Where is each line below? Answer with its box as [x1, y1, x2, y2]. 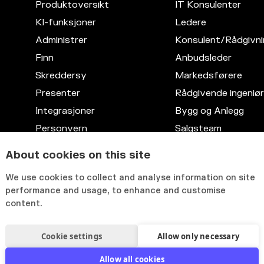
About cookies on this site [5, 148, 150, 162]
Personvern [35, 123, 87, 135]
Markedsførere [175, 70, 242, 82]
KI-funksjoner [35, 16, 96, 29]
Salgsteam [175, 123, 222, 135]
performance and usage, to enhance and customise [5, 186, 226, 196]
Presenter [35, 87, 80, 100]
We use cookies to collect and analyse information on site [5, 173, 255, 183]
